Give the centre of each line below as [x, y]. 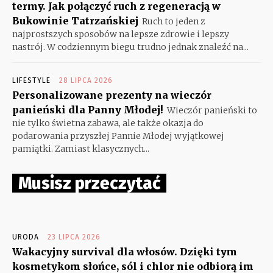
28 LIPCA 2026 [86, 80]
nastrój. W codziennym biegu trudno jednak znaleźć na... [130, 47]
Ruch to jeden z [174, 21]
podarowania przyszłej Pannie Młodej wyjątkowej [118, 136]
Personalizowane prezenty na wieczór [112, 95]
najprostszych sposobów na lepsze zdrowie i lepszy [121, 34]
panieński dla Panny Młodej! [88, 109]
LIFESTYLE [31, 80]
